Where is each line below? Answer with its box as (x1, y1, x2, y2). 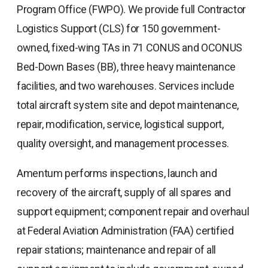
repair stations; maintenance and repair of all (17, 243, 217, 256)
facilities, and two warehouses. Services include (17, 79, 234, 92)
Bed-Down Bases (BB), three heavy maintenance (17, 60, 236, 73)
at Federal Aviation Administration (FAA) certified (17, 224, 234, 237)
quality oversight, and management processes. (17, 136, 229, 150)
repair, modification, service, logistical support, (17, 117, 224, 130)
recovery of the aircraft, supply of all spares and (17, 185, 231, 199)
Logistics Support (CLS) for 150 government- (17, 22, 221, 35)
